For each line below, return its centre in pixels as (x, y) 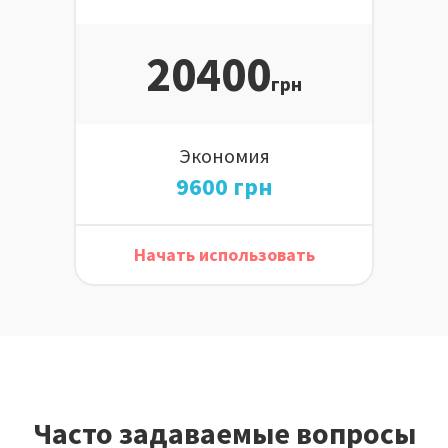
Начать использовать (224, 255)
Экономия (224, 155)
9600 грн (224, 186)
